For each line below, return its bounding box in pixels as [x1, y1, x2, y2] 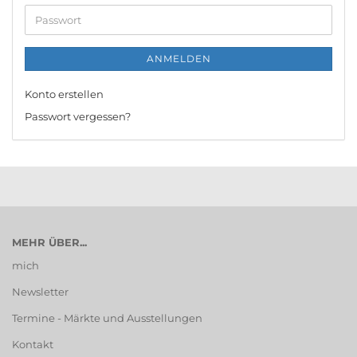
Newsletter [12, 284, 69, 298]
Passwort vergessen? [25, 109, 131, 123]
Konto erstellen [25, 87, 104, 100]
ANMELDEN [146, 52, 211, 65]
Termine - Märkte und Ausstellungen [12, 311, 202, 324]
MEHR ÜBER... [12, 235, 87, 249]
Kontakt [12, 337, 53, 351]
